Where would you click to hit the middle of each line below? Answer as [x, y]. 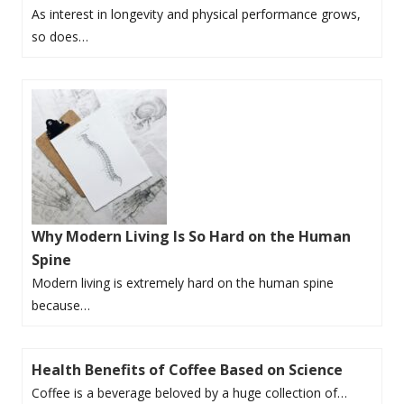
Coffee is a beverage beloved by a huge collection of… [189, 392]
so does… [60, 36]
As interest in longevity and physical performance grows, [196, 14]
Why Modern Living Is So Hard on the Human [191, 236]
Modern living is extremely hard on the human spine [183, 282]
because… [61, 305]
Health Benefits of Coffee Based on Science [187, 369]
